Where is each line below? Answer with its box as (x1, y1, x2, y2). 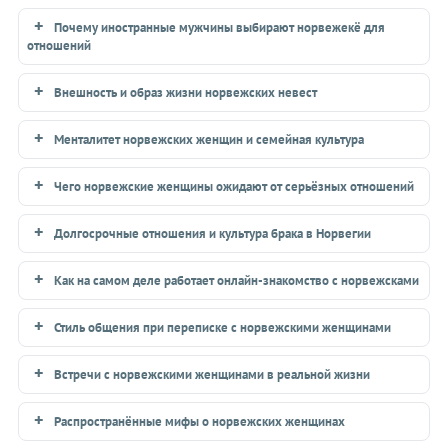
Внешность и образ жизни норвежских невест (53, 84, 317, 100)
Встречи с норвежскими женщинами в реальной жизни (53, 366, 370, 382)
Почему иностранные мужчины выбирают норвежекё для (53, 19, 385, 35)
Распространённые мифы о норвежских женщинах (53, 413, 345, 429)
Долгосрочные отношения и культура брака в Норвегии (53, 225, 371, 241)
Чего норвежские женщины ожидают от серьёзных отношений (53, 178, 414, 194)
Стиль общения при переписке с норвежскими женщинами (53, 319, 391, 335)
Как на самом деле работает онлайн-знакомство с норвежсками (53, 272, 419, 288)
